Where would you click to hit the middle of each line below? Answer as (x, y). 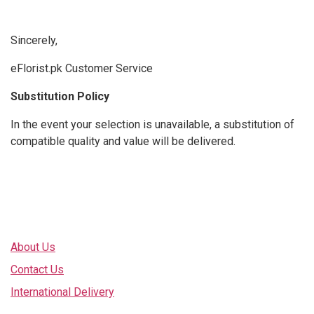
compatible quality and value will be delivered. (123, 141)
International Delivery (62, 292)
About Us (33, 247)
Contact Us (37, 269)
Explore (27, 224)
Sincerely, (34, 40)
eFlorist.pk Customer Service (82, 68)
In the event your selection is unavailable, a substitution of (152, 124)
